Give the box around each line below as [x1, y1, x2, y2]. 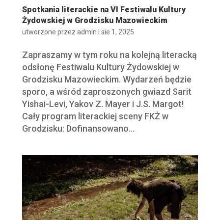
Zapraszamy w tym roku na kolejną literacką [22, 50, 197, 60]
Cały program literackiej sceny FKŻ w [22, 111, 168, 122]
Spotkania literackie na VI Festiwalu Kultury [22, 5, 186, 15]
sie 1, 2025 [101, 28, 134, 36]
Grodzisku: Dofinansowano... [22, 123, 135, 134]
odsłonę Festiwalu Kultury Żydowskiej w [22, 62, 179, 73]
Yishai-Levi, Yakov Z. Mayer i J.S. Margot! [22, 99, 184, 110]
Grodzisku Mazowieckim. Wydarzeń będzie [22, 74, 192, 85]
